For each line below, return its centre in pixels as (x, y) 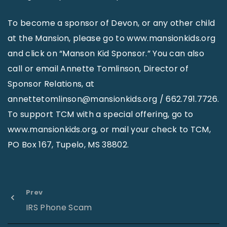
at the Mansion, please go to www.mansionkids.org (112, 38)
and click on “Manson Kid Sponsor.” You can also (106, 53)
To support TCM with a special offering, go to (101, 114)
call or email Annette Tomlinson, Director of (98, 68)
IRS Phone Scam (59, 207)
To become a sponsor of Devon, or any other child (111, 23)
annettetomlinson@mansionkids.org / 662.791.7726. (113, 99)
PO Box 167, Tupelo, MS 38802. (68, 144)
